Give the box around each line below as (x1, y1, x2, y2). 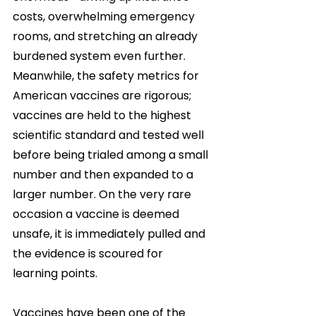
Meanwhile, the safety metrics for (13, 68, 202, 84)
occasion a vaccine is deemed (13, 206, 182, 222)
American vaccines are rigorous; (13, 87, 194, 104)
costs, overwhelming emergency (13, 8, 197, 25)
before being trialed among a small (13, 147, 211, 163)
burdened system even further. (13, 48, 188, 64)
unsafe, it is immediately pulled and (13, 226, 208, 242)
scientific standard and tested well (13, 127, 207, 143)
